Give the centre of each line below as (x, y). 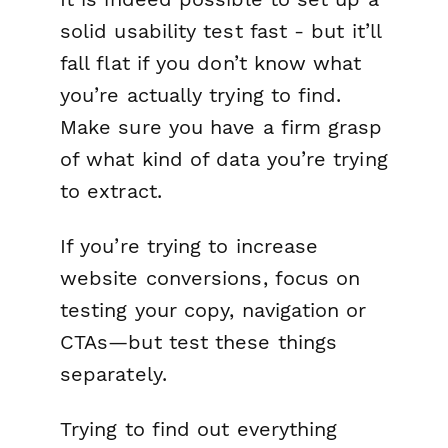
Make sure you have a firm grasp (221, 126)
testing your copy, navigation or (213, 309)
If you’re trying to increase (189, 245)
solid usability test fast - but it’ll (220, 30)
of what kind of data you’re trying (224, 158)
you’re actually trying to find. (201, 94)
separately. (113, 373)
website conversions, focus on (210, 277)
